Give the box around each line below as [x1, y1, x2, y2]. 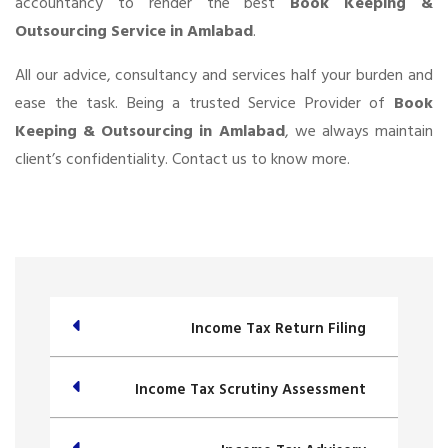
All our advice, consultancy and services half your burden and [15, 62, 433, 89]
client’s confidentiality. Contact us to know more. [15, 146, 350, 173]
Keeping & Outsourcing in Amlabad [15, 118, 285, 145]
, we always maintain [284, 118, 434, 145]
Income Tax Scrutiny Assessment [135, 377, 366, 403]
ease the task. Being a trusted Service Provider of [15, 90, 394, 117]
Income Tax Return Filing [191, 316, 366, 342]
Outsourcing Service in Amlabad [15, 18, 253, 45]
